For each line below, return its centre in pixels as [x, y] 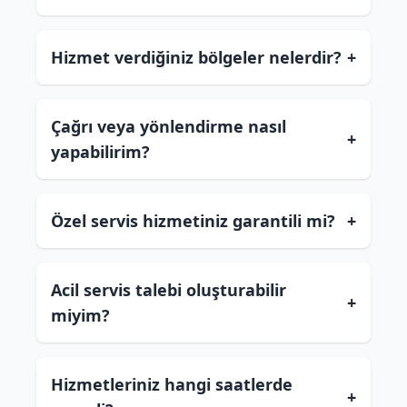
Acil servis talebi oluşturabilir [169, 290]
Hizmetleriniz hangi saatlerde [172, 384]
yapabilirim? [100, 152]
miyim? [80, 315]
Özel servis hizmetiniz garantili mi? [193, 221]
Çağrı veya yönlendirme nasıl [169, 126]
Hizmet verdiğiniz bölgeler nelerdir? [196, 57]
